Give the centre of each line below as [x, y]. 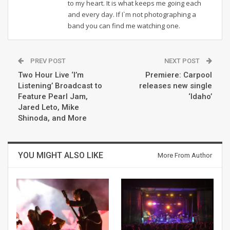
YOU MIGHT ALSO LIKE [61, 156]
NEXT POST [183, 61]
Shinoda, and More [52, 118]
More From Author [185, 156]
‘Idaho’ [200, 97]
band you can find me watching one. [124, 26]
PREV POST [47, 61]
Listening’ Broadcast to [60, 86]
